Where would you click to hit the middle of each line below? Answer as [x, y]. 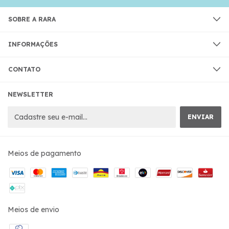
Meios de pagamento [44, 153]
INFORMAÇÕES [33, 44]
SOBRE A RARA [32, 19]
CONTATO [24, 69]
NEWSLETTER [30, 94]
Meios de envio [33, 209]
